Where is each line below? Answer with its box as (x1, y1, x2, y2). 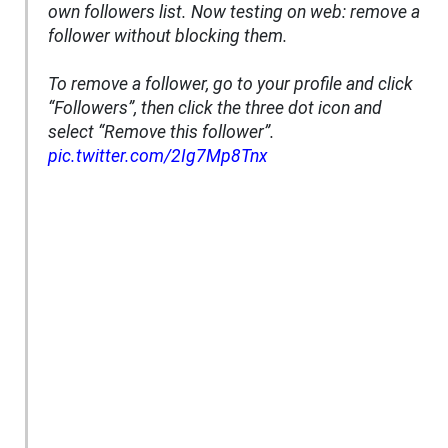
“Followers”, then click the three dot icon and (48, 98, 382, 119)
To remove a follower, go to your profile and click (48, 74, 413, 95)
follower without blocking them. (48, 26, 288, 47)
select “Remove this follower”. (48, 122, 275, 143)
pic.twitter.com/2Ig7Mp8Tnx (48, 146, 267, 167)
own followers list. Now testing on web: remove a (48, 2, 420, 23)
